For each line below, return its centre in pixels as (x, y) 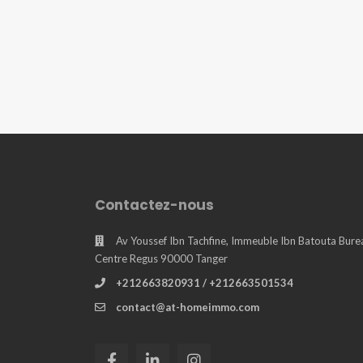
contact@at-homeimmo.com (188, 307)
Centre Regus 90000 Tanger (161, 258)
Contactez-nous (154, 205)
